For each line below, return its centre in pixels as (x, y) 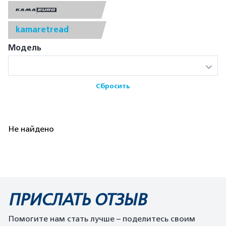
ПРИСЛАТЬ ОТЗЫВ (77, 200)
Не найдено (31, 129)
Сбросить (113, 86)
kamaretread (42, 30)
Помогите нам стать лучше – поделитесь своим (102, 219)
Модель (25, 48)
